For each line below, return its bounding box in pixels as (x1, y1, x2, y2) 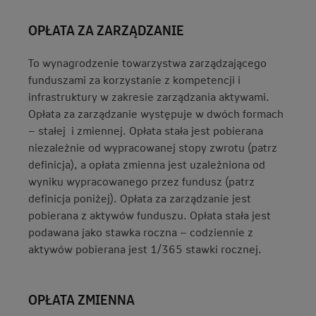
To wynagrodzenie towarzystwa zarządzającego (28, 55, 267, 70)
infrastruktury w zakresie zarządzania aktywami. (28, 89, 269, 104)
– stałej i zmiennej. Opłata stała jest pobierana (28, 123, 263, 138)
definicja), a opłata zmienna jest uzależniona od (28, 157, 265, 171)
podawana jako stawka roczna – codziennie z (28, 224, 253, 239)
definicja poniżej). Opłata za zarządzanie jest (28, 190, 251, 205)
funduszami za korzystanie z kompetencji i (28, 72, 241, 87)
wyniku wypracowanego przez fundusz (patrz (28, 174, 255, 188)
